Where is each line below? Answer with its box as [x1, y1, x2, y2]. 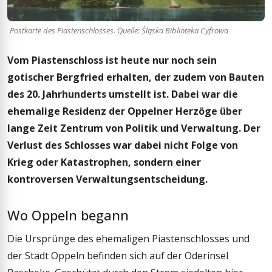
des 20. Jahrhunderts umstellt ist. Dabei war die [7, 87, 238, 101]
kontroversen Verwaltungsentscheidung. [7, 172, 208, 186]
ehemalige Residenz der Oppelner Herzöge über [7, 104, 242, 118]
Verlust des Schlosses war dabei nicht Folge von [7, 138, 238, 152]
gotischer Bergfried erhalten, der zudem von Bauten [7, 70, 264, 84]
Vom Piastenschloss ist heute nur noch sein [7, 53, 217, 67]
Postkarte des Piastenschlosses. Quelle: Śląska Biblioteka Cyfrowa [10, 24, 228, 36]
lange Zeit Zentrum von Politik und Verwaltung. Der [7, 121, 260, 135]
